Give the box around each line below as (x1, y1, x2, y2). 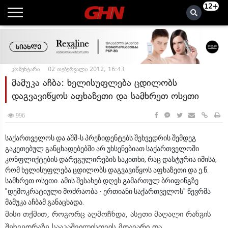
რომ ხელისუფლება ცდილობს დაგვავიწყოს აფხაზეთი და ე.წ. (5, 166, 209, 174)
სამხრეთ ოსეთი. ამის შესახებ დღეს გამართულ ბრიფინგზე (5, 177, 198, 185)
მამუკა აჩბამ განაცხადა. (5, 198, 84, 206)
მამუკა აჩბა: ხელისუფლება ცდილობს (12, 77, 177, 89)
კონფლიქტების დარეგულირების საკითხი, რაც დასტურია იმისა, (5, 155, 217, 163)
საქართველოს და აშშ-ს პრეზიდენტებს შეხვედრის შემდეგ (5, 134, 196, 142)
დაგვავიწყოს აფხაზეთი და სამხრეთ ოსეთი (12, 90, 199, 102)
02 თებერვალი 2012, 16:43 (48, 66, 124, 73)
